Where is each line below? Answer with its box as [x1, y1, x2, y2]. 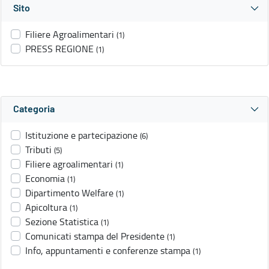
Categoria [13, 104, 55, 115]
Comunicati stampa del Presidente [25, 229, 165, 243]
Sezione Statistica [25, 215, 98, 229]
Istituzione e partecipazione [25, 128, 138, 142]
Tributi [25, 143, 52, 157]
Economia [25, 172, 65, 186]
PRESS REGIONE [25, 42, 94, 56]
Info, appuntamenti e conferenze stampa [25, 244, 190, 258]
